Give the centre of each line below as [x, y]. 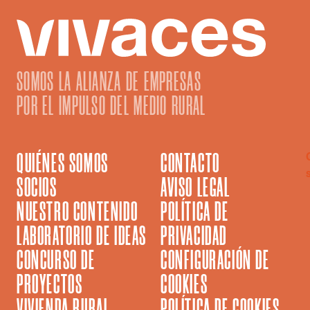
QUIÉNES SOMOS [63, 163]
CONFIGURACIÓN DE [215, 259]
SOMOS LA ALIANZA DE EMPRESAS [109, 81]
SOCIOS [37, 187]
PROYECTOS [50, 284]
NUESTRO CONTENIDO [77, 211]
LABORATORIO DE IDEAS [82, 235]
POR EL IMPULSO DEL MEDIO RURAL [111, 105]
